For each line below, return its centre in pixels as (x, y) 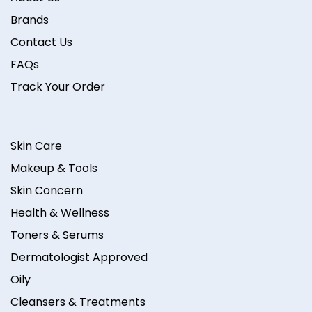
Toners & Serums (57, 235)
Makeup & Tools (54, 169)
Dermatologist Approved (79, 258)
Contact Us (41, 42)
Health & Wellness (60, 213)
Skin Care (36, 146)
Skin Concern (47, 191)
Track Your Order (58, 87)
